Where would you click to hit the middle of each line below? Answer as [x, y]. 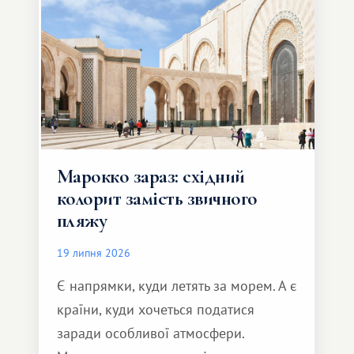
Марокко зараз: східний [151, 177]
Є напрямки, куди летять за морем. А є [177, 286]
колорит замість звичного [157, 199]
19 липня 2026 [94, 253]
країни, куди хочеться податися [156, 310]
